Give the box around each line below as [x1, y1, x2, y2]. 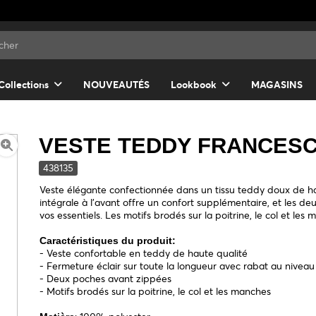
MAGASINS [251, 78, 303, 92]
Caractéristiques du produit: [39, 235, 176, 247]
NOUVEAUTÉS [83, 78, 150, 92]
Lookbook [171, 78, 217, 92]
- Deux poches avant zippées [39, 272, 172, 286]
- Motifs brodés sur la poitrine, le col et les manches [39, 285, 272, 298]
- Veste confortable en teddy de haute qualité [39, 247, 248, 260]
